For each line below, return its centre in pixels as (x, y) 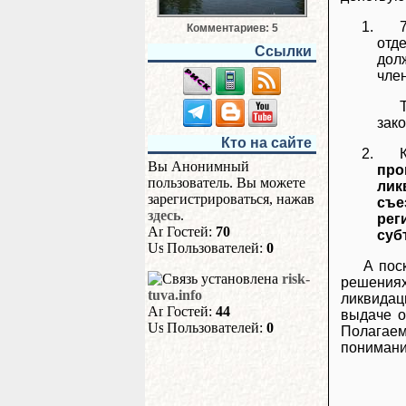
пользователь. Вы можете (227, 183)
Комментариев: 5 (232, 28)
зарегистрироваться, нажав (231, 199)
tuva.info (175, 295)
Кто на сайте (266, 143)
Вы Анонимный (198, 166)
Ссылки (283, 51)
